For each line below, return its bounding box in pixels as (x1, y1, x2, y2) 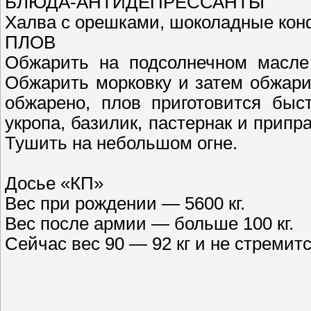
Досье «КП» (5, 174, 103, 194)
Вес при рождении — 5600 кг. (5, 194, 245, 214)
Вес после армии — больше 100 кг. (5, 214, 294, 234)
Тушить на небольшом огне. (5, 133, 237, 153)
